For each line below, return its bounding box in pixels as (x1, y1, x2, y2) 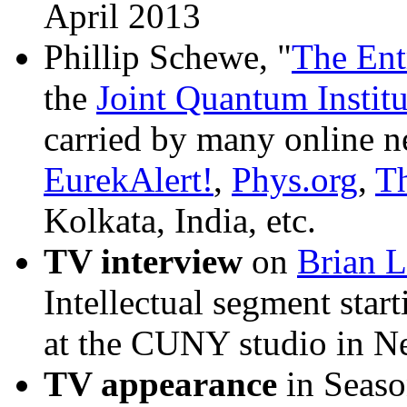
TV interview (44, 242, 243, 282)
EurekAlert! (44, 160, 213, 200)
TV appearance (44, 364, 277, 404)
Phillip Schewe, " (44, 37, 292, 77)
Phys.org (232, 160, 358, 200)
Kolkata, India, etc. (44, 201, 316, 241)
